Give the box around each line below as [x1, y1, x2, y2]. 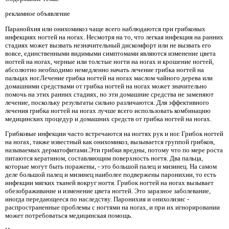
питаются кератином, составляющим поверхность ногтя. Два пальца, [5, 154, 203, 163]
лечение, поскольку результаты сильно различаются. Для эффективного [5, 98, 209, 106]
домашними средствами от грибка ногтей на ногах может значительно [5, 82, 207, 90]
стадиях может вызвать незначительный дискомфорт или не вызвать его [5, 41, 211, 49]
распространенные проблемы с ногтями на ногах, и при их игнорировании [5, 203, 220, 212]
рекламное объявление [5, 10, 70, 18]
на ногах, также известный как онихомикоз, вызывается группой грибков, [5, 138, 215, 146]
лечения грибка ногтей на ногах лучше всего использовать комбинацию [5, 106, 211, 114]
